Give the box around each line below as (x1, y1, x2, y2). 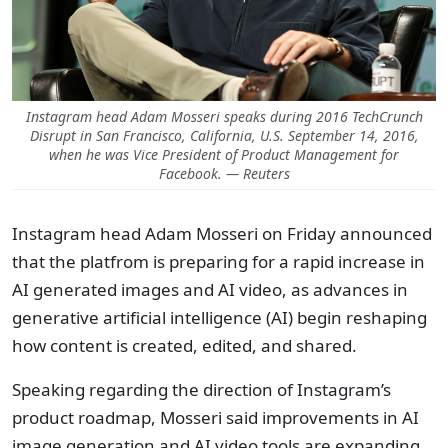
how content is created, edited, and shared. (12, 334, 357, 357)
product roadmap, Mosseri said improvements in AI (12, 406, 419, 429)
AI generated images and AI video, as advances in (12, 278, 408, 301)
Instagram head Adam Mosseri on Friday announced (12, 222, 432, 245)
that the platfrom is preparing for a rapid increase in (12, 250, 425, 273)
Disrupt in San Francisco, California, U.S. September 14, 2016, (29, 126, 419, 145)
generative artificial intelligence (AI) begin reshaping (12, 306, 427, 329)
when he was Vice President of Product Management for (49, 145, 399, 164)
